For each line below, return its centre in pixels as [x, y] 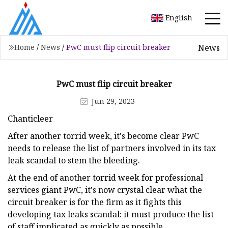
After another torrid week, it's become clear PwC [103, 136]
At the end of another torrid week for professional [105, 177]
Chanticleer [30, 118]
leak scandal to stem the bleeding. [74, 160]
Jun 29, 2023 [113, 101]
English [179, 17]
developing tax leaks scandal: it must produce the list [111, 214]
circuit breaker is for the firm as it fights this [95, 202]
